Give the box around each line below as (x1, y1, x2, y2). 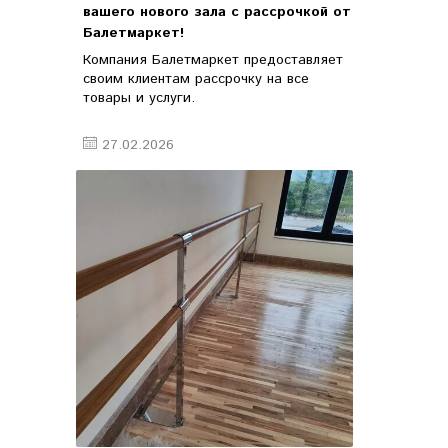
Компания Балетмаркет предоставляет (83, 50, 343, 71)
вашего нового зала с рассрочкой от (83, 2, 351, 23)
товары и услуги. (83, 88, 195, 109)
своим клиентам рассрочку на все (83, 69, 309, 90)
